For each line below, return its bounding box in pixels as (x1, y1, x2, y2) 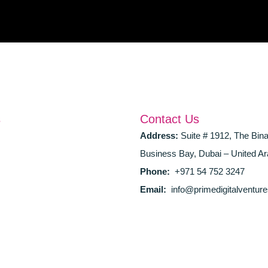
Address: (140, 130, 181, 141)
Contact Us (140, 112, 199, 126)
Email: (140, 184, 166, 195)
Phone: (140, 166, 170, 177)
